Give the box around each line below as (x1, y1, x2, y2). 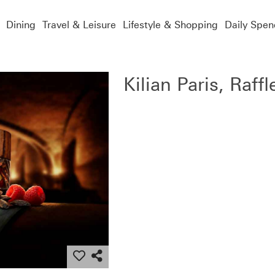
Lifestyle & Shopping (123, 18, 219, 31)
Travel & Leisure (42, 18, 117, 31)
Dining (6, 18, 36, 31)
